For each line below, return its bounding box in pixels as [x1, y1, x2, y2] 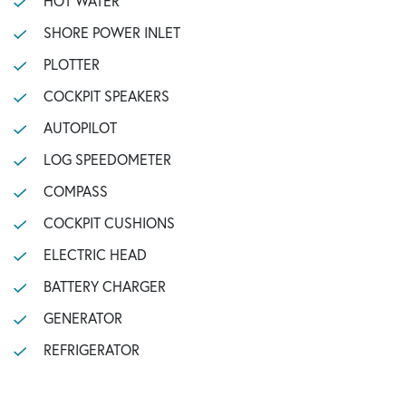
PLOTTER [43, 54, 100, 73]
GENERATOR [43, 308, 122, 327]
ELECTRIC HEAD [43, 245, 147, 264]
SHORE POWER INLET [43, 23, 180, 42]
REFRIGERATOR [43, 340, 140, 359]
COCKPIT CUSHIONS [43, 213, 175, 232]
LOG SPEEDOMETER [43, 150, 171, 169]
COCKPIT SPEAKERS [43, 86, 169, 105]
